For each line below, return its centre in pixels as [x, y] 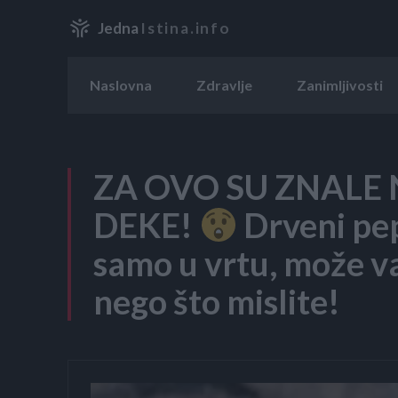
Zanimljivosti [340, 84]
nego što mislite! [217, 301]
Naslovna [121, 84]
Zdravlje [224, 84]
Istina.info [186, 28]
